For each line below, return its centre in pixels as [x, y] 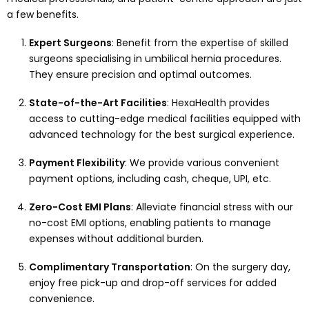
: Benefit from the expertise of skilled [200, 43]
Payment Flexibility [77, 163]
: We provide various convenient [202, 163]
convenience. [62, 299]
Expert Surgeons [70, 43]
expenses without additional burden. [116, 239]
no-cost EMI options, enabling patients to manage [150, 223]
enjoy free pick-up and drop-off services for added [153, 283]
